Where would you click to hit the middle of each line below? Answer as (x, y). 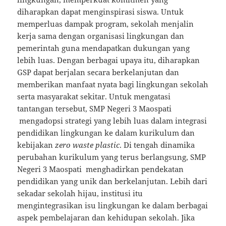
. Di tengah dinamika (157, 145)
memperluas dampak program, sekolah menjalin (106, 24)
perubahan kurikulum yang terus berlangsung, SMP (112, 157)
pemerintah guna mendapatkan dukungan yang (104, 48)
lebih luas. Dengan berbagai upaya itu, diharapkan (109, 60)
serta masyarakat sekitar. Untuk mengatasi (94, 97)
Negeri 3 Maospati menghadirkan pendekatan (101, 169)
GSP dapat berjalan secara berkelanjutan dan (98, 72)
